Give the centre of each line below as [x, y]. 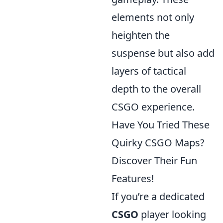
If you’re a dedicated [158, 197]
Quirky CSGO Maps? [158, 143]
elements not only [153, 17]
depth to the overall [156, 89]
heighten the [141, 35]
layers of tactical [149, 71]
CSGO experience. [153, 107]
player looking [172, 215]
